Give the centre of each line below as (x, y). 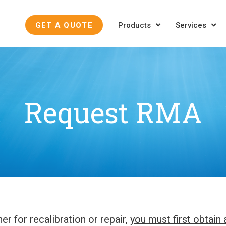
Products (134, 25)
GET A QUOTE (64, 25)
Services (191, 25)
